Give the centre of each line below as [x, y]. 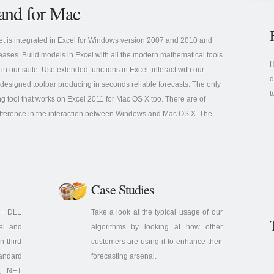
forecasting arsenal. [124, 256]
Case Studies [122, 189]
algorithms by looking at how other [157, 227]
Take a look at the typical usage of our [157, 212]
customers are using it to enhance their [157, 242]
